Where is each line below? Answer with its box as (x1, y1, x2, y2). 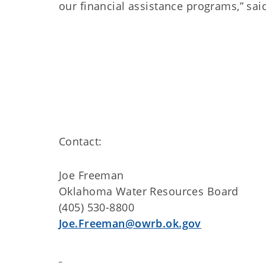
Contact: (59, 134, 105, 148)
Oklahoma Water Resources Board (59, 184, 242, 198)
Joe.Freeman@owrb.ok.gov (59, 216, 201, 230)
